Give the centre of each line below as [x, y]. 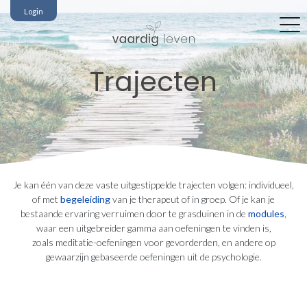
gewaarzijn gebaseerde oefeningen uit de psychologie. [153, 257]
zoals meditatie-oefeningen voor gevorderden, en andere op [153, 242]
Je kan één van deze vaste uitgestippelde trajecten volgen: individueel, [153, 185]
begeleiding [85, 199]
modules [266, 213]
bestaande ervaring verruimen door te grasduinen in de [134, 213]
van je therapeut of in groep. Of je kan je [193, 199]
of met [46, 199]
